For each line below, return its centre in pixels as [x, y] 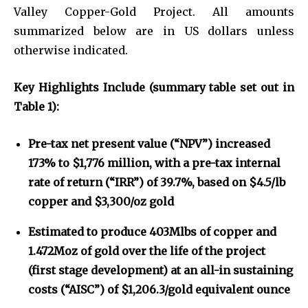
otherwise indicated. [71, 50]
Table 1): [36, 106]
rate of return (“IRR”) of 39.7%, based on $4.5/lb [157, 182]
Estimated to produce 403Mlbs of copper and [152, 231]
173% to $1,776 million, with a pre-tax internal [154, 163]
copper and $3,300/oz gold [101, 201]
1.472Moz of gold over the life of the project [147, 251]
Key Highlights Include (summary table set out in [154, 87]
